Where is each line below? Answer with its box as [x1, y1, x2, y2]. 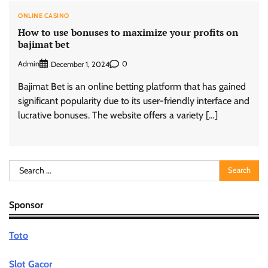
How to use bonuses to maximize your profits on [18, 26, 238, 39]
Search [8, 160, 36, 172]
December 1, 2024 [51, 59, 109, 69]
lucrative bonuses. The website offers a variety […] [18, 109, 218, 121]
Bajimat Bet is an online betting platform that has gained [18, 80, 246, 92]
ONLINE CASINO [18, 11, 69, 20]
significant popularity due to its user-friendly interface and [18, 95, 249, 106]
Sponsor [9, 198, 43, 211]
